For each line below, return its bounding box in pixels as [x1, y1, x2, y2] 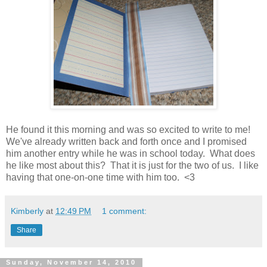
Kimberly [11, 206, 44, 216]
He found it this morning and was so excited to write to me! [6, 124, 253, 135]
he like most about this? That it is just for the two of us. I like [6, 160, 259, 170]
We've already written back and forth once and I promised [6, 136, 247, 147]
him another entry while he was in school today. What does [6, 148, 255, 159]
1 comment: [102, 206, 147, 216]
